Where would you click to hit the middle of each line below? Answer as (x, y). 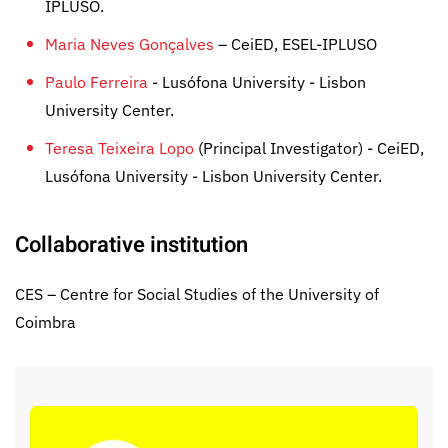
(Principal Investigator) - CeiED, (309, 148)
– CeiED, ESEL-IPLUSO (295, 44)
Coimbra (45, 322)
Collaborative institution (131, 245)
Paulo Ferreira (96, 82)
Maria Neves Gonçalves (129, 44)
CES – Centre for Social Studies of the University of (197, 294)
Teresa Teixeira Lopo (119, 148)
